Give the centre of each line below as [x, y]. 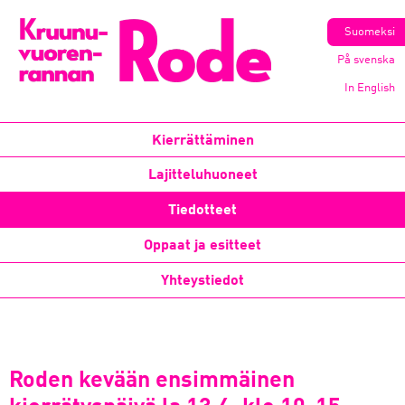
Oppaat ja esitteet [202, 246]
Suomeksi [370, 32]
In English [370, 88]
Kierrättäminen [202, 141]
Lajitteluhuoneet [202, 175]
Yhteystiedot [202, 281]
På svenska [366, 60]
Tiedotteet [202, 211]
